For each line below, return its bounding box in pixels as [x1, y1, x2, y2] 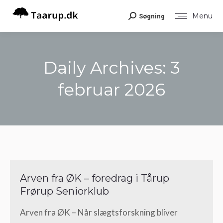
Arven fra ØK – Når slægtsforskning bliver [20, 207, 178, 218]
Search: [128, 13, 155, 24]
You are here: [111, 103, 160, 113]
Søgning [139, 12, 165, 20]
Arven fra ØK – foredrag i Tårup [20, 172, 169, 184]
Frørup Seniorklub [20, 185, 109, 197]
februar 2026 [58, 79, 165, 100]
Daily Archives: [43, 57, 171, 78]
